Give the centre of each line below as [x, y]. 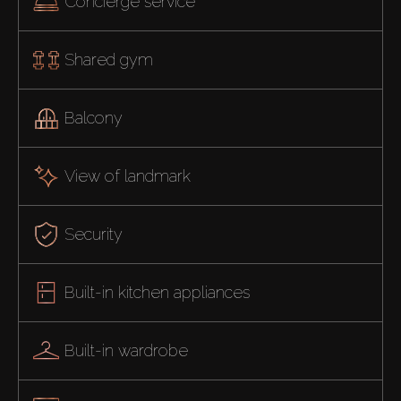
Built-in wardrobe [126, 350]
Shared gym [108, 59]
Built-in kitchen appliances [157, 292]
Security [93, 234]
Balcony [93, 117]
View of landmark [127, 175]
